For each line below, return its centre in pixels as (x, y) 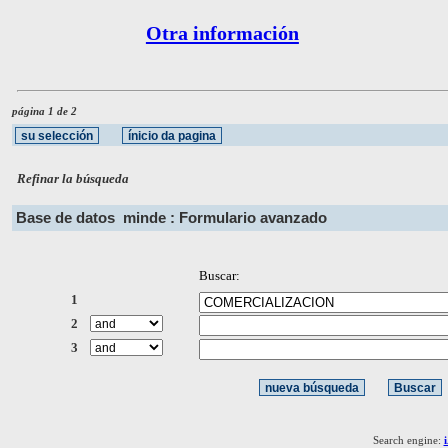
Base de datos (69, 218)
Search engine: (408, 439)
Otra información (222, 33)
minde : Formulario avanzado (225, 218)
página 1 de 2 (44, 110)
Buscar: (219, 276)
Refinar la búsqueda (73, 179)
